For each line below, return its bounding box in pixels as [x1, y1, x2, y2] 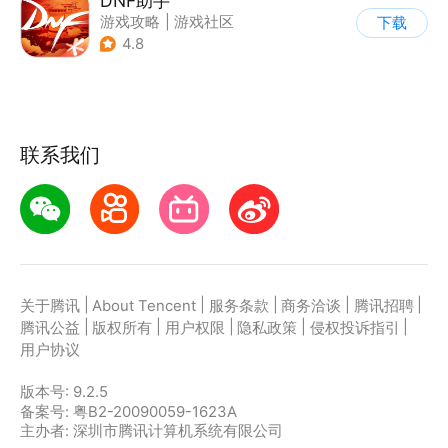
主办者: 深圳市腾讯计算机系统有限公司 [19, 421, 283, 440]
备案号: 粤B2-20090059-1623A [19, 402, 237, 421]
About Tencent [92, 296, 197, 315]
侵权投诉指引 [309, 318, 400, 337]
